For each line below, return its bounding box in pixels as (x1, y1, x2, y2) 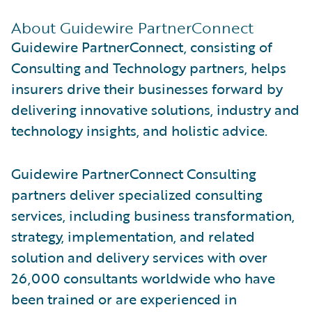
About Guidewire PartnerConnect (11, 15, 253, 39)
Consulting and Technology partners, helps (11, 56, 286, 78)
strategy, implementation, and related (11, 225, 255, 247)
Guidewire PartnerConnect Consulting (11, 162, 256, 184)
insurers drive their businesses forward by (11, 77, 283, 99)
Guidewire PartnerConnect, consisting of (11, 36, 272, 57)
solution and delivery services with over (11, 246, 267, 267)
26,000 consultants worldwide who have (11, 267, 275, 288)
